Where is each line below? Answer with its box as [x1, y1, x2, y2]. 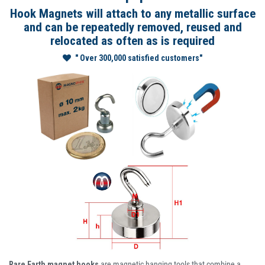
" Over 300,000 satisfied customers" [75, 53, 202, 63]
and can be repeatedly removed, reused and [23, 20, 242, 35]
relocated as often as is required [50, 34, 215, 49]
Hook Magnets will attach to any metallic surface [9, 7, 256, 21]
